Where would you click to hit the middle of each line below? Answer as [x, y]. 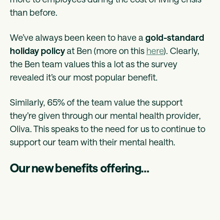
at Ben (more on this [106, 51]
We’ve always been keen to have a [78, 38]
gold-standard [175, 38]
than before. [35, 13]
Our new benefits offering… [80, 168]
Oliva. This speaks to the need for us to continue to [108, 129]
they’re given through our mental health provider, [105, 116]
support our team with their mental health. [94, 142]
